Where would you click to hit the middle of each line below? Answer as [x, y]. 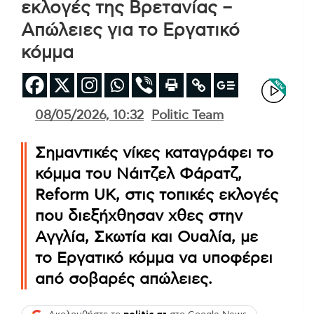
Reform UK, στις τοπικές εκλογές [157, 194]
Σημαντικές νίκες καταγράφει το [154, 152]
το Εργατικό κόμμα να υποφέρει [154, 258]
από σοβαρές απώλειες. [124, 279]
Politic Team [187, 115]
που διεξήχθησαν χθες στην [139, 216]
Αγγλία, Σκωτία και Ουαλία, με [146, 237]
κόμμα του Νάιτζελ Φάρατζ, [138, 173]
